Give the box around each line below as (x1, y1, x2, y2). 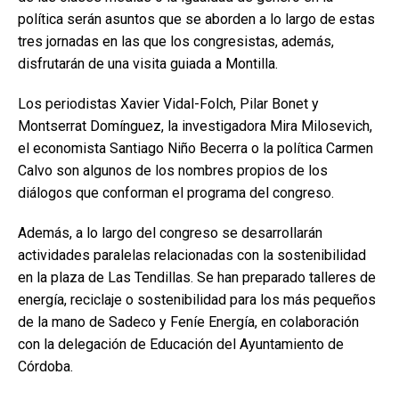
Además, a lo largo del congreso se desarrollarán (18, 224, 322, 242)
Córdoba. (18, 358, 73, 376)
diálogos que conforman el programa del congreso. (18, 184, 334, 202)
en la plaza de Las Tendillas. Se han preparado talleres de (18, 269, 376, 287)
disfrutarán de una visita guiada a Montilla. (18, 55, 278, 73)
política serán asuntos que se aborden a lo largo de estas (18, 11, 375, 28)
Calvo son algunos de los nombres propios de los (18, 162, 328, 180)
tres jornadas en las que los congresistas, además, (18, 33, 334, 51)
